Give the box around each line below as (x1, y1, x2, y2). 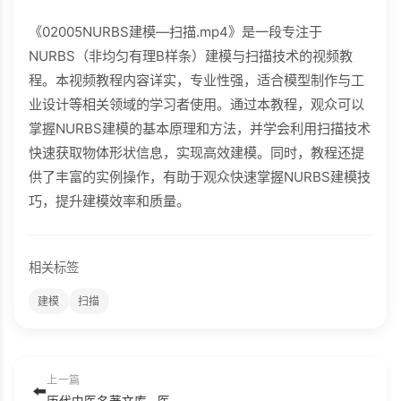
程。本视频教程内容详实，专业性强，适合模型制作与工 (29, 72, 364, 90)
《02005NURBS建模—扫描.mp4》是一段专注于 (29, 23, 322, 41)
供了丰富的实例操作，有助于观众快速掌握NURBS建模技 (29, 168, 371, 186)
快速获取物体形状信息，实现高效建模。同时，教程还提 (29, 144, 364, 162)
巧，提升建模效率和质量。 (29, 192, 190, 210)
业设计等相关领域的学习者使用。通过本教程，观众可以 (29, 96, 364, 114)
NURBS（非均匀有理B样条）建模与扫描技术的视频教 (29, 47, 353, 65)
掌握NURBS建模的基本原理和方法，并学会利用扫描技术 (29, 120, 371, 138)
